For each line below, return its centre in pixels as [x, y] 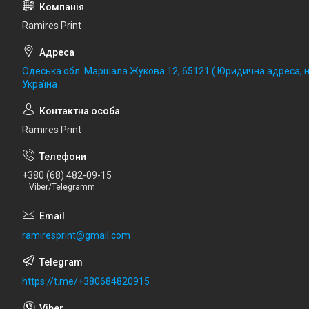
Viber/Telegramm [62, 187]
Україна [40, 84]
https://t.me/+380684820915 [86, 281]
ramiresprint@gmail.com [76, 235]
